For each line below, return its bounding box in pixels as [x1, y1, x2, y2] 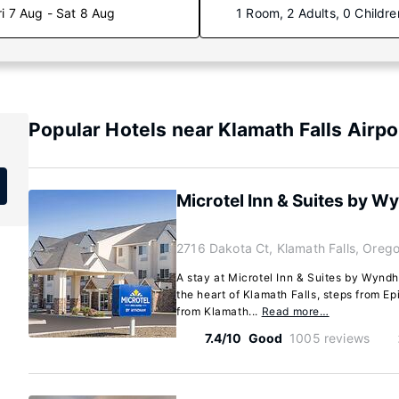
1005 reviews [289, 330, 370, 346]
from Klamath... [176, 305, 262, 318]
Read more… [261, 305, 330, 318]
